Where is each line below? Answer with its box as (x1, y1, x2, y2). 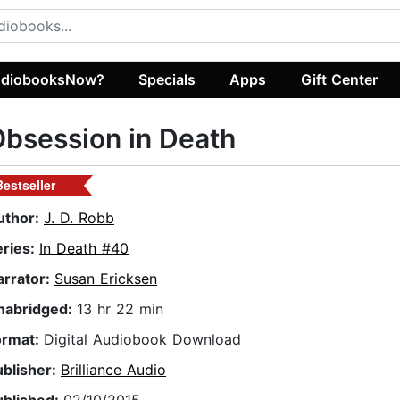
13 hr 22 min (77, 300, 163, 319)
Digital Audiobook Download (44, 330, 241, 349)
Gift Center (300, 70, 378, 88)
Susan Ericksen (54, 270, 157, 288)
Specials (138, 70, 196, 88)
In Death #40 (39, 239, 129, 258)
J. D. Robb (44, 209, 114, 228)
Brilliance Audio (61, 361, 166, 379)
